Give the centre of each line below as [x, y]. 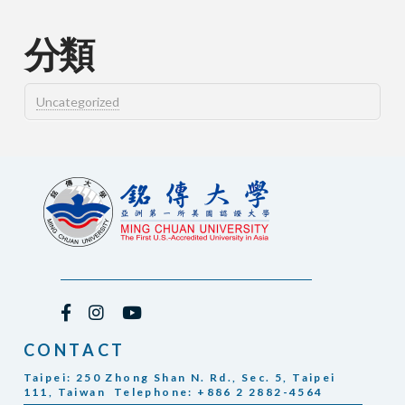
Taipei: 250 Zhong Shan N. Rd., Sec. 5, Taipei [179, 377]
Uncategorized [77, 101]
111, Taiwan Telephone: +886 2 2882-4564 [173, 391]
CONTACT [74, 349]
